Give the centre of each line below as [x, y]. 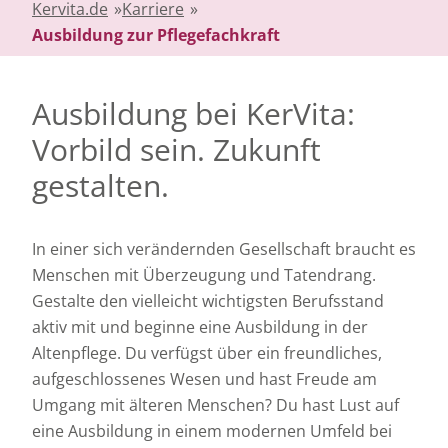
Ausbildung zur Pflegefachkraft [156, 34]
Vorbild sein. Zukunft [176, 149]
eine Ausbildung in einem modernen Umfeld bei [212, 430]
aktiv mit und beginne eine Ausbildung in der [200, 326]
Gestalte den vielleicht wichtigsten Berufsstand [208, 300]
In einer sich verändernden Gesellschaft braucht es [224, 248]
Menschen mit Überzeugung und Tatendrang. [204, 274]
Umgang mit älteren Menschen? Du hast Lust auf [215, 404]
